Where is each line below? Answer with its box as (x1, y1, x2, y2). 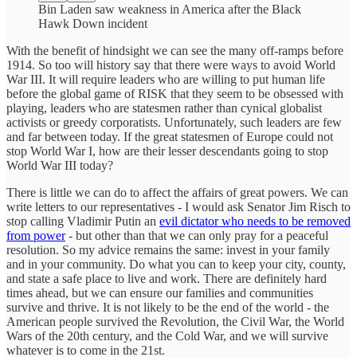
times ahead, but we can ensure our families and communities (6, 285, 313, 300)
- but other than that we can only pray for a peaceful (65, 228, 328, 242)
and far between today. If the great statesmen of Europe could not (6, 129, 333, 143)
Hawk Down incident (38, 16, 147, 30)
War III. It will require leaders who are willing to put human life (6, 72, 325, 86)
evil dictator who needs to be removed (159, 214, 351, 228)
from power (6, 228, 65, 242)
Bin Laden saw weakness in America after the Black (38, 2, 301, 16)
